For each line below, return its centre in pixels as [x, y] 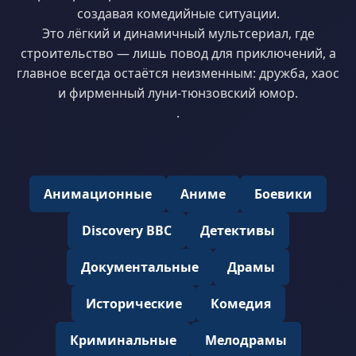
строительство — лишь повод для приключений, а [178, 53]
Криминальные [123, 340]
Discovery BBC [126, 230]
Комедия [240, 304]
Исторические [133, 304]
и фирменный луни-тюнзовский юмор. [178, 93]
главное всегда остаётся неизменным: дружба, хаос [178, 73]
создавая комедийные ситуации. [178, 14]
